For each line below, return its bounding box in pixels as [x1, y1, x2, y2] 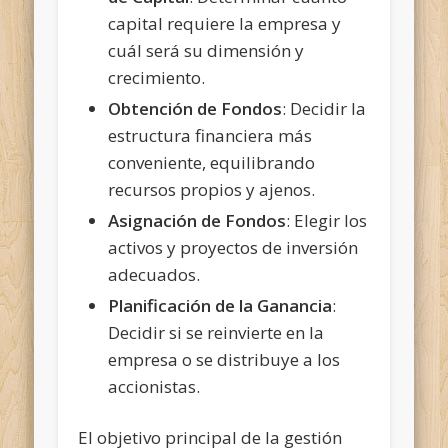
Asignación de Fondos [108, 208, 287, 232]
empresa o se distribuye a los [108, 347, 341, 371]
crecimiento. [108, 65, 206, 89]
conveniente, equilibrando [108, 150, 316, 174]
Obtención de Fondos [108, 96, 283, 120]
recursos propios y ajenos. [108, 177, 316, 201]
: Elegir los [286, 208, 368, 232]
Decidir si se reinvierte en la [108, 320, 325, 344]
